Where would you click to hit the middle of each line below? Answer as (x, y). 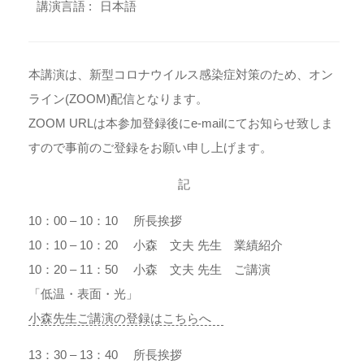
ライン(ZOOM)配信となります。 (118, 99)
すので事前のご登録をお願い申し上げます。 (150, 147)
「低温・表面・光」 (83, 294)
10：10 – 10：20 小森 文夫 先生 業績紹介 (156, 245)
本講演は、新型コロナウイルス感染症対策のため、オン (181, 74)
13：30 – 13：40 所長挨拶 (105, 355)
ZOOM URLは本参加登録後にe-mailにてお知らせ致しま (181, 123)
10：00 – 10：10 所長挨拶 (105, 221)
